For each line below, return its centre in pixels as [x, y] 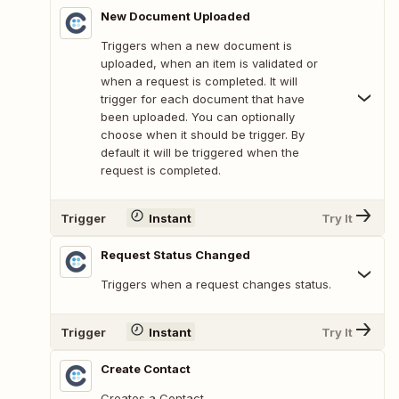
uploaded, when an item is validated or [209, 64]
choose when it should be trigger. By [203, 135]
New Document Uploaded [175, 16]
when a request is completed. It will [199, 81]
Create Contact [146, 369]
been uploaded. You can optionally [198, 117]
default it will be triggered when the [200, 153]
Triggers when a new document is [196, 46]
